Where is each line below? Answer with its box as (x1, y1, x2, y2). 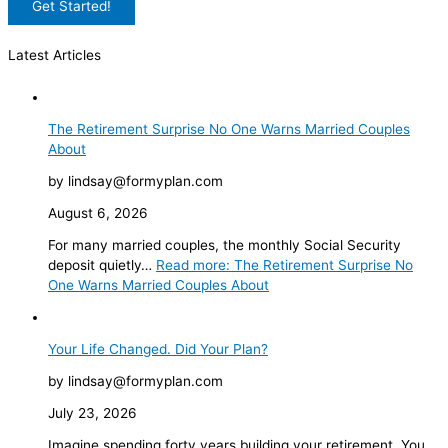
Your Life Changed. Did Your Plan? (48, 340, 268, 357)
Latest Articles (8, 47, 101, 64)
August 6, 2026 (48, 204, 148, 221)
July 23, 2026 (48, 404, 137, 421)
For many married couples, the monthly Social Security (48, 236, 401, 253)
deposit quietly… (48, 256, 156, 273)
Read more (156, 256, 226, 273)
